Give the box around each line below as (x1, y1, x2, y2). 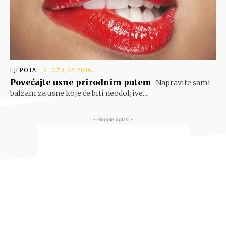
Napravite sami (154, 78, 210, 88)
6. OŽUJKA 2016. (43, 67, 94, 74)
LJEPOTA (10, 67, 36, 74)
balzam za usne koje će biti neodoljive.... (10, 89, 149, 98)
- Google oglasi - (93, 116, 133, 123)
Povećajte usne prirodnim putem (10, 77, 151, 88)
